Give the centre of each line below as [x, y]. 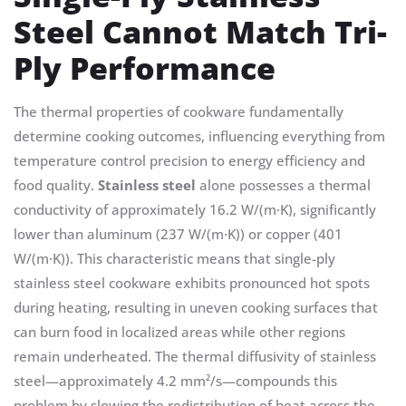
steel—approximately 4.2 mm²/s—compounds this [175, 381]
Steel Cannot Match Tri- [200, 32]
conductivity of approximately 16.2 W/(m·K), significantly [195, 210]
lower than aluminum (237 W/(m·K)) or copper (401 [178, 234]
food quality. [56, 185]
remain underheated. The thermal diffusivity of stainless [195, 357]
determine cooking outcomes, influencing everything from [199, 136]
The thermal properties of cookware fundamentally [179, 112]
